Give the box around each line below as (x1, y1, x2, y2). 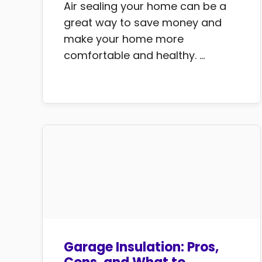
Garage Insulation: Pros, (64, 238, 219, 257)
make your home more (64, 32, 184, 47)
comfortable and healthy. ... (64, 48, 205, 63)
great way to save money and (64, 15, 222, 30)
